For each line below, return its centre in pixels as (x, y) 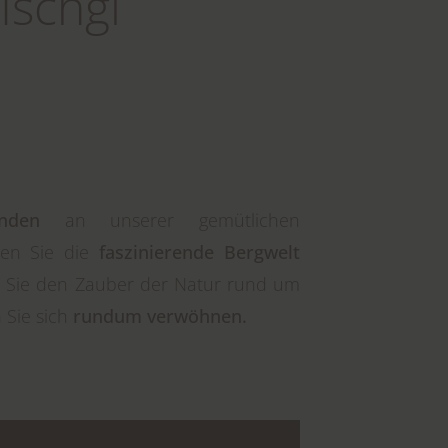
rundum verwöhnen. (157, 316)
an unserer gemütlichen (170, 220)
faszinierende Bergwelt (194, 252)
